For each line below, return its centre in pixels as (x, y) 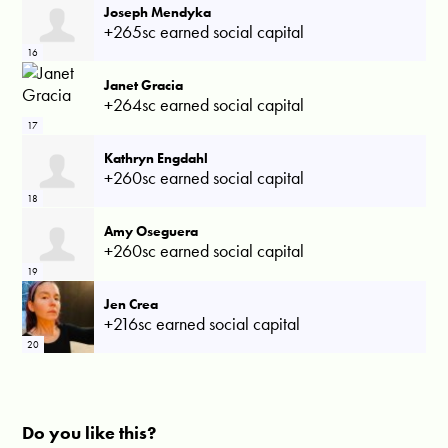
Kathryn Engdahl (156, 157)
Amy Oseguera (151, 230)
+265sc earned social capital (204, 31)
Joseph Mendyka (158, 11)
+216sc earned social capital (202, 323)
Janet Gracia (144, 84)
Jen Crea (131, 303)
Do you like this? (89, 432)
